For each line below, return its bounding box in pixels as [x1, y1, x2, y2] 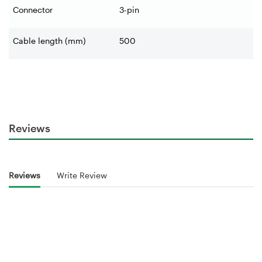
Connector [13, 5, 53, 15]
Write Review [57, 170, 107, 181]
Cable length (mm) [13, 36, 86, 46]
